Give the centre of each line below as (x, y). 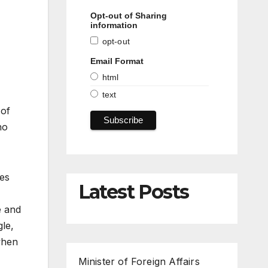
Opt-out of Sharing (128, 15)
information (114, 25)
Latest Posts (133, 192)
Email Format (117, 61)
